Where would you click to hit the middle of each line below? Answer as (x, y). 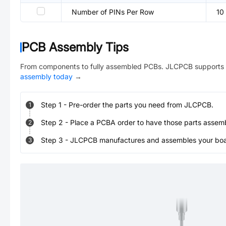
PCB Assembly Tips (75, 47)
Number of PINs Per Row (113, 12)
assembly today (46, 76)
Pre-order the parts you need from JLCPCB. (141, 105)
